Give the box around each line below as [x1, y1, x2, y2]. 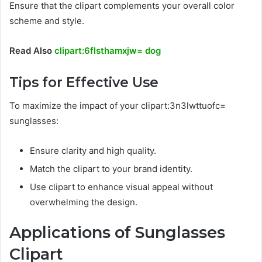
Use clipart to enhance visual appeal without [30, 181, 213, 193]
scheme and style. [9, 15, 84, 26]
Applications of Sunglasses [9, 223, 225, 243]
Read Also [9, 44, 54, 56]
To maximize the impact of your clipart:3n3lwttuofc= [9, 100, 226, 112]
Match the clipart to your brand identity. [30, 163, 192, 175]
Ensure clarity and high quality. [30, 145, 156, 157]
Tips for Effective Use [9, 74, 158, 91]
